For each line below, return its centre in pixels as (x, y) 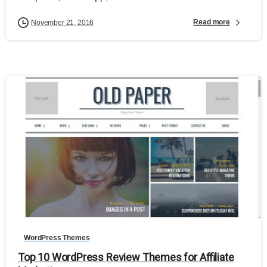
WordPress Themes (57, 237)
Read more (212, 22)
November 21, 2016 (63, 22)
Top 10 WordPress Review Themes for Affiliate (126, 257)
